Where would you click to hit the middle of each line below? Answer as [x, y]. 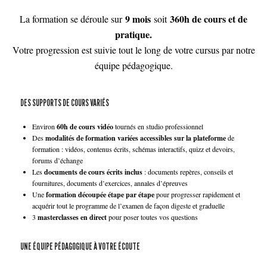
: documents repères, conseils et [188, 171]
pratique [132, 34]
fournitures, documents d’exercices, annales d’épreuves [110, 183]
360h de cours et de [209, 18]
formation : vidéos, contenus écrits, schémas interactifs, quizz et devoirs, [133, 149]
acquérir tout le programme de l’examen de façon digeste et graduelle [128, 205]
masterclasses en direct [73, 217]
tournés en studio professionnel [159, 126]
